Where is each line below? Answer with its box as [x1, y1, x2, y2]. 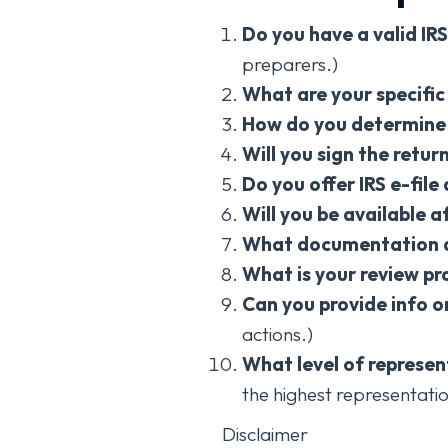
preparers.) [242, 51, 338, 76]
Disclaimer [222, 421, 308, 446]
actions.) [242, 321, 313, 346]
